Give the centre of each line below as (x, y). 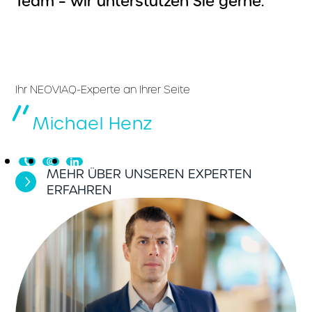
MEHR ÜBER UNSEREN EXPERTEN (150, 174)
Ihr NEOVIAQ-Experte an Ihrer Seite (103, 89)
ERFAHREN (80, 190)
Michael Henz (93, 124)
